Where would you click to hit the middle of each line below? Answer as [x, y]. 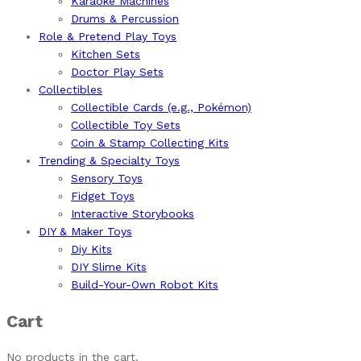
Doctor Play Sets [117, 72]
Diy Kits [91, 249]
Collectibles [71, 90]
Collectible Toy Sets [126, 125]
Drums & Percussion [125, 19]
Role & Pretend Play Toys [108, 37]
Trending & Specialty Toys [109, 161]
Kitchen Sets [106, 54]
